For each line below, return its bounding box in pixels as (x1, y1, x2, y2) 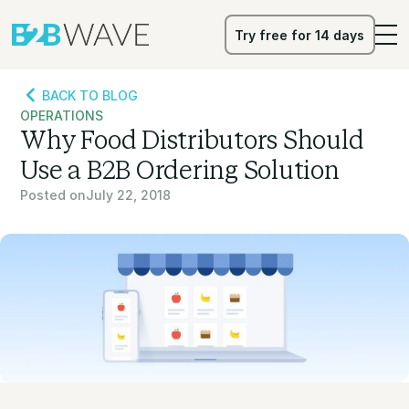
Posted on (20, 187, 87, 203)
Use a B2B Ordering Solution (20, 155, 340, 185)
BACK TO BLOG (42, 87, 139, 103)
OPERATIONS (20, 108, 104, 123)
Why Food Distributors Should (20, 125, 364, 155)
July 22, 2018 (86, 187, 172, 203)
